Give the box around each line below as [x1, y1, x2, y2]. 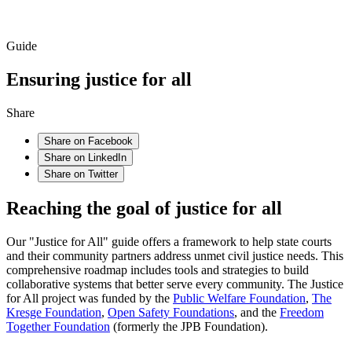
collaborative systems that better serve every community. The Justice [6, 277, 343, 291]
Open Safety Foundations [108, 306, 234, 320]
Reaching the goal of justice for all [6, 198, 282, 219]
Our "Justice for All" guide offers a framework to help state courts [6, 235, 332, 249]
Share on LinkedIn [44, 152, 126, 164]
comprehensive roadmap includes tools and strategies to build [6, 263, 309, 277]
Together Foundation [6, 320, 110, 334]
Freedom [280, 306, 324, 320]
